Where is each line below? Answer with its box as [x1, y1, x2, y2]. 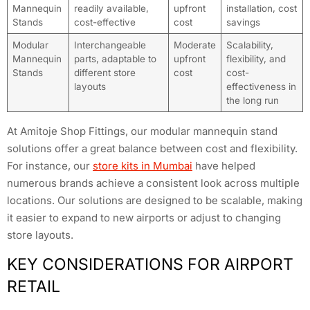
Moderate [173, 39, 216, 51]
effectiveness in [226, 80, 296, 92]
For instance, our [7, 158, 93, 172]
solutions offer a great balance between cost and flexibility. [7, 141, 298, 155]
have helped [192, 158, 255, 172]
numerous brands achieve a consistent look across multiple [7, 176, 300, 190]
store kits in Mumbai [93, 158, 192, 172]
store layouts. [7, 228, 73, 241]
